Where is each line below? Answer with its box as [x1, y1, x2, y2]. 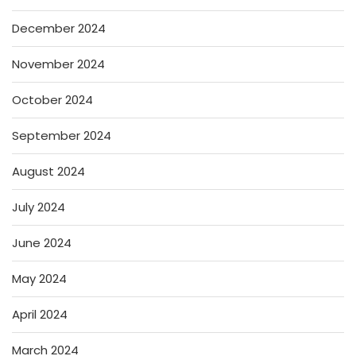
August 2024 [12, 162, 85, 180]
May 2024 [12, 269, 67, 287]
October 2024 [12, 91, 93, 108]
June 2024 [12, 234, 72, 251]
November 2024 [12, 55, 105, 72]
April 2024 [12, 305, 68, 323]
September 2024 [12, 126, 111, 144]
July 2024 [12, 198, 65, 215]
